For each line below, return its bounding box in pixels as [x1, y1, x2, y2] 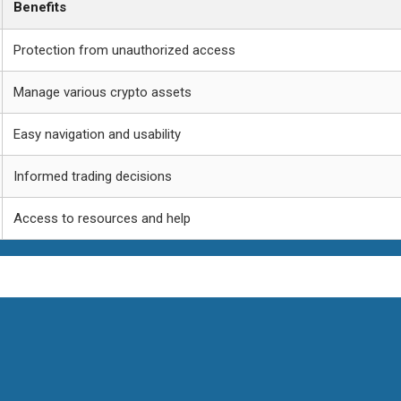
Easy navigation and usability [13, 125, 181, 142]
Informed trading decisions [13, 167, 172, 184]
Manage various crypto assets [13, 83, 192, 100]
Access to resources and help [13, 209, 191, 226]
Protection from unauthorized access [13, 41, 235, 58]
